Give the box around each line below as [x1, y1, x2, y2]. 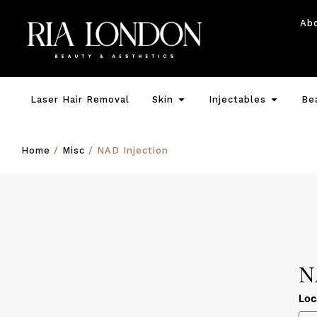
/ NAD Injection [85, 145, 168, 156]
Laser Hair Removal [30, 94, 129, 105]
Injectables [208, 94, 266, 105]
